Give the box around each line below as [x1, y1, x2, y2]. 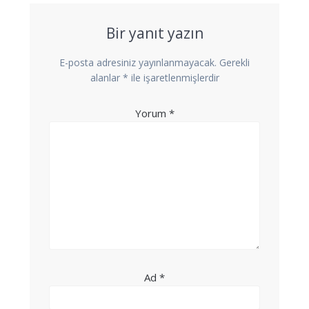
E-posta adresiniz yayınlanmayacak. [59, 55, 217, 69]
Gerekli [219, 55, 250, 69]
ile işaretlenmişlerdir [128, 70, 219, 84]
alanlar [90, 70, 123, 84]
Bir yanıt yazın [106, 23, 203, 43]
